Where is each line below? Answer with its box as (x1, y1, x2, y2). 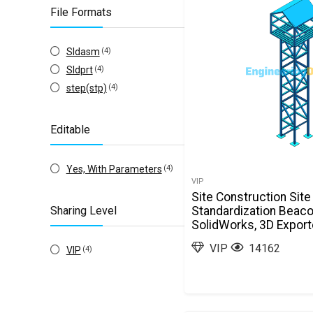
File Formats (50, 6, 112, 19)
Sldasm (66, 46, 100, 57)
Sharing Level (50, 204, 117, 217)
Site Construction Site (191, 190, 312, 204)
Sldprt (66, 64, 93, 75)
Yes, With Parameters (66, 163, 162, 175)
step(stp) (66, 82, 107, 94)
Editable (50, 123, 90, 136)
